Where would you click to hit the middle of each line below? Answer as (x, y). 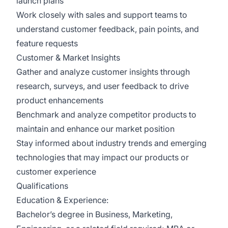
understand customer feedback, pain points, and (108, 29)
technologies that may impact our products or (103, 157)
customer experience (56, 172)
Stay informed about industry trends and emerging (111, 143)
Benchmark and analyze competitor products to (106, 115)
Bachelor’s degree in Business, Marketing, (94, 214)
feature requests (47, 43)
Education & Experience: (63, 200)
